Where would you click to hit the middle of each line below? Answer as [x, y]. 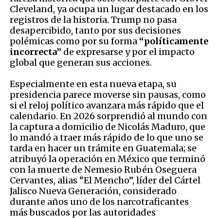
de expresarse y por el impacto [128, 52]
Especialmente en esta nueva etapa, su [93, 84]
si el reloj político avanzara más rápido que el [107, 105]
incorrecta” [36, 52]
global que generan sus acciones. [81, 62]
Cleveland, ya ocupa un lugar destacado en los [109, 9]
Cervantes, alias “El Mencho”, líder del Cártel [105, 180]
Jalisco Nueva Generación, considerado [93, 191]
